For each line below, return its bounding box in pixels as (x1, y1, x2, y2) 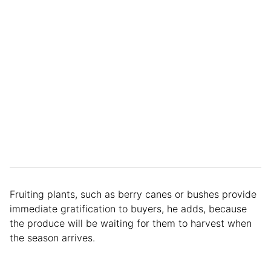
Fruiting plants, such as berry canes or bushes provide (10, 188, 256, 201)
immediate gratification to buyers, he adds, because (10, 203, 247, 215)
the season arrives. (10, 232, 95, 244)
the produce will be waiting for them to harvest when (10, 217, 252, 230)
